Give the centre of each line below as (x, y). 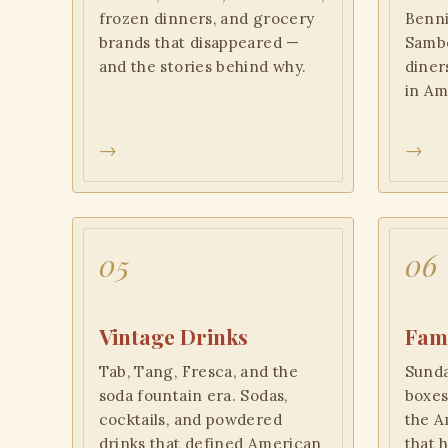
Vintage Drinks (173, 336)
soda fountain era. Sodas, (193, 395)
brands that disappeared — (199, 43)
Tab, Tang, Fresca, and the (198, 371)
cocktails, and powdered (190, 419)
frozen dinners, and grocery (206, 19)
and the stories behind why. (202, 67)
